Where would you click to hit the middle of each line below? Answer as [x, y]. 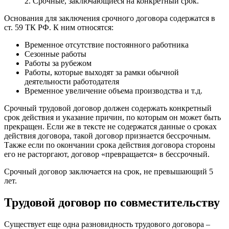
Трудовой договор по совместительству [112, 203]
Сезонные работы [55, 54]
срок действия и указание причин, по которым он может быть [112, 118]
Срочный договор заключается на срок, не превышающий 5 [109, 172]
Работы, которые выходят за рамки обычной [102, 73]
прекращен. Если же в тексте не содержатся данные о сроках [110, 127]
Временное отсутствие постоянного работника [107, 45]
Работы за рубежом [58, 63]
